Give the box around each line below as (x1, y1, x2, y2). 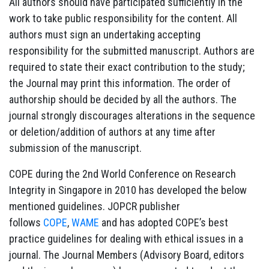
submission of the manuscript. (9, 141, 142, 154)
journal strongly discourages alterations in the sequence (9, 109, 255, 122)
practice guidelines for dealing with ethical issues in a (9, 232, 243, 245)
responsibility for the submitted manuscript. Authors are (9, 44, 255, 57)
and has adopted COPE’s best (99, 216, 228, 229)
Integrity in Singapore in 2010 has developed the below (9, 183, 247, 196)
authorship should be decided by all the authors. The (9, 92, 237, 106)
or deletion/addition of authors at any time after (9, 125, 216, 138)
